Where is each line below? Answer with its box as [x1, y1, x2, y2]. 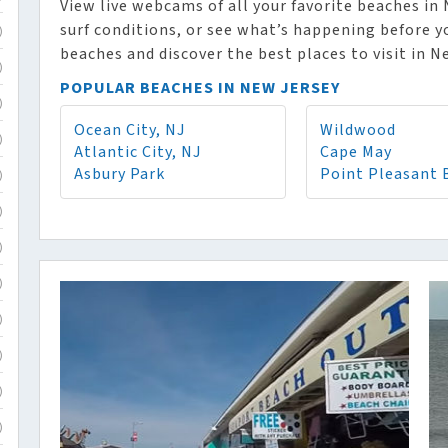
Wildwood [320, 119, 396, 141]
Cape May [320, 141, 392, 163]
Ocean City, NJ [74, 119, 185, 141]
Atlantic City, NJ [74, 141, 201, 163]
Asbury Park [74, 163, 165, 185]
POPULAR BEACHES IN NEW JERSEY [60, 77, 340, 99]
